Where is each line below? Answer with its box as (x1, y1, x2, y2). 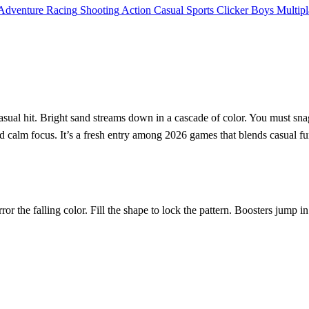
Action (121, 3, 151, 16)
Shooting (80, 3, 119, 16)
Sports (186, 3, 214, 16)
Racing (46, 3, 77, 16)
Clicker (217, 3, 248, 16)
